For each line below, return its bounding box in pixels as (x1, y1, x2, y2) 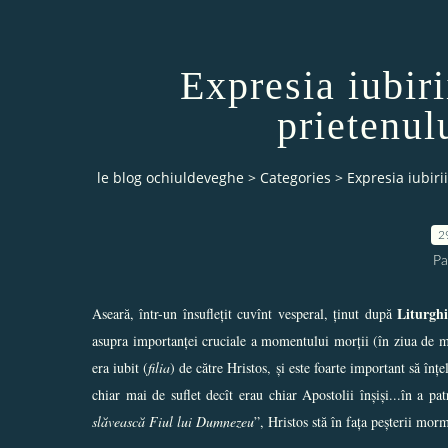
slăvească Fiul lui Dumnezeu (92, 411, 254, 431)
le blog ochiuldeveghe (97, 168, 244, 188)
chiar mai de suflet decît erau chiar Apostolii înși (92, 384, 380, 404)
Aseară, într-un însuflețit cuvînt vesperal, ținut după (92, 303, 398, 323)
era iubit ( (92, 357, 149, 377)
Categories (260, 168, 331, 188)
